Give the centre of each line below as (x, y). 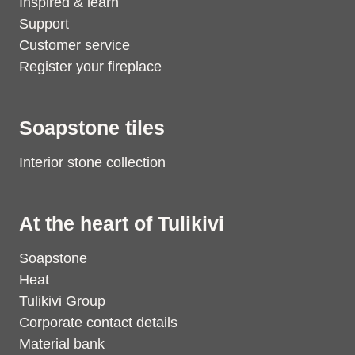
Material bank (62, 344)
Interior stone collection (92, 162)
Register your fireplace (90, 67)
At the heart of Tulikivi (122, 223)
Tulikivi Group (62, 301)
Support (44, 24)
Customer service (74, 45)
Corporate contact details (98, 323)
